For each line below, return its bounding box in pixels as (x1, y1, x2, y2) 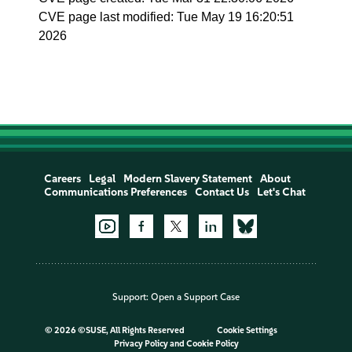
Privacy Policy (113, 339, 168, 350)
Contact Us (194, 185, 249, 199)
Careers (43, 172, 81, 185)
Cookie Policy (185, 339, 239, 350)
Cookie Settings (216, 325, 277, 336)
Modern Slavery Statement (123, 172, 252, 185)
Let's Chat (256, 185, 306, 199)
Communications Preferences (43, 185, 187, 199)
